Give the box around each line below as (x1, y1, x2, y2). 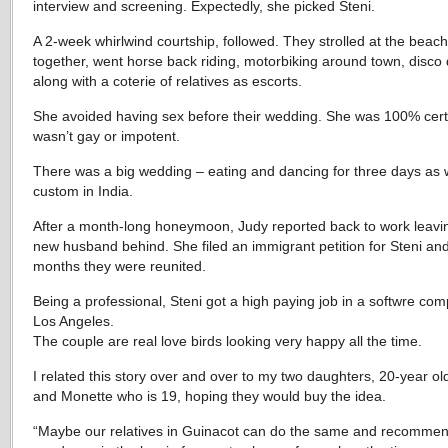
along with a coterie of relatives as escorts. (33, 73, 302, 89)
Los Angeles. (33, 313, 114, 329)
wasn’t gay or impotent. (33, 128, 180, 144)
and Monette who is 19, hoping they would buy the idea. (33, 388, 386, 404)
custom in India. (33, 183, 133, 199)
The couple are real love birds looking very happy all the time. (33, 333, 422, 349)
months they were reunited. (33, 258, 206, 274)
